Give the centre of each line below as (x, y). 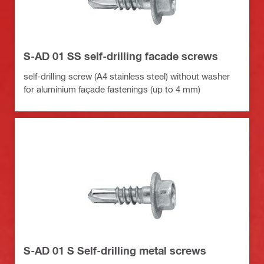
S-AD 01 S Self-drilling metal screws (115, 250)
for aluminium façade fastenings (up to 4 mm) (112, 89)
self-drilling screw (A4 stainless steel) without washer (127, 76)
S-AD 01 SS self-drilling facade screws (121, 56)
